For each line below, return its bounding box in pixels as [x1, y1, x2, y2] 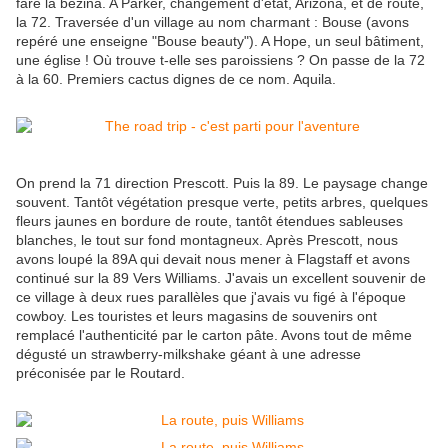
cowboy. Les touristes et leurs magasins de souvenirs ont [16, 308, 377, 325]
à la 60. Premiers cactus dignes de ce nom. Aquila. [16, 71, 336, 88]
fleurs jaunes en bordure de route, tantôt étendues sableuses [16, 213, 403, 230]
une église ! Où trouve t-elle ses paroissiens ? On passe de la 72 [16, 52, 425, 69]
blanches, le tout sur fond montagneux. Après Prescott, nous [16, 232, 398, 249]
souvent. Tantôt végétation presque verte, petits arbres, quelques [16, 194, 428, 211]
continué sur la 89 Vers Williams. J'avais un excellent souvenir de [16, 270, 426, 287]
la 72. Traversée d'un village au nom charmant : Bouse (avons [16, 14, 409, 31]
